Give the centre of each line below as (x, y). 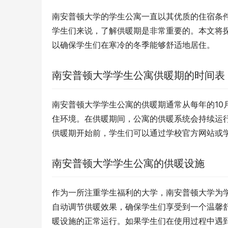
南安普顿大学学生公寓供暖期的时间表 (138, 76)
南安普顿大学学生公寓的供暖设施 (128, 164)
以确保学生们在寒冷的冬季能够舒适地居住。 (133, 45)
